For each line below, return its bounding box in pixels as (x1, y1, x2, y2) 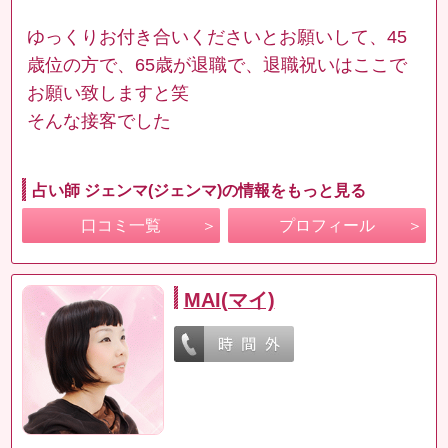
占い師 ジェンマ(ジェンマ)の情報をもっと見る (32, 181, 367, 199)
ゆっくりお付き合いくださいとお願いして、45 (27, 26, 408, 47)
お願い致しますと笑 (27, 82, 190, 103)
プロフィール (278, 216, 375, 234)
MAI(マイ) (183, 288, 275, 311)
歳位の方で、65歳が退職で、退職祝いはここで (27, 54, 408, 75)
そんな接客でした (27, 110, 172, 131)
